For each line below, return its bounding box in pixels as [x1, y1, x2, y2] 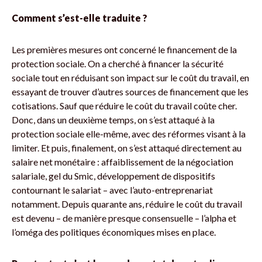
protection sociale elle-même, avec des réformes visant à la [12, 127, 246, 139]
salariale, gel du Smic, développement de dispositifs [12, 170, 215, 181]
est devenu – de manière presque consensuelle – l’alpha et [12, 212, 236, 223]
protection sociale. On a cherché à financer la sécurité [12, 57, 223, 69]
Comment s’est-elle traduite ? [12, 12, 147, 23]
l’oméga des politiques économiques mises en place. [12, 226, 216, 237]
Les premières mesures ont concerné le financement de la [12, 43, 237, 55]
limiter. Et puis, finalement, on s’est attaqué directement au [12, 142, 242, 153]
